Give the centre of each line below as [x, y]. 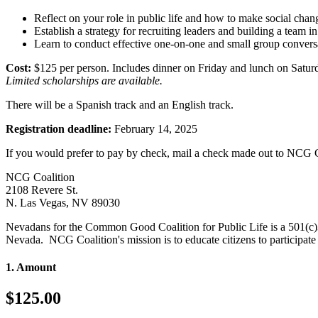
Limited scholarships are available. [84, 80]
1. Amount [31, 268]
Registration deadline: [59, 128]
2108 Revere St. [42, 190]
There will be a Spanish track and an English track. [120, 104]
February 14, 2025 [154, 128]
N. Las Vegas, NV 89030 [63, 202]
